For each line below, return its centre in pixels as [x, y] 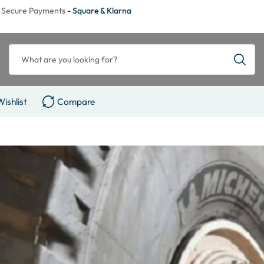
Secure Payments [34, 11]
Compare [76, 101]
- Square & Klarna [99, 11]
